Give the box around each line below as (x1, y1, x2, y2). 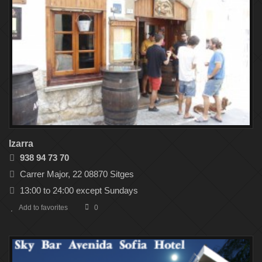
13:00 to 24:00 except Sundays (20, 185, 138, 196)
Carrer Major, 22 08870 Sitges (20, 169, 134, 180)
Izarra (9, 139, 33, 149)
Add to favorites (19, 204, 68, 212)
